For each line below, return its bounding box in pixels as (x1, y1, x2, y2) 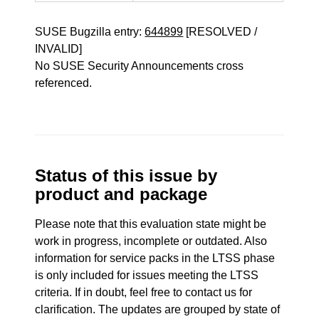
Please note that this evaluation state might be (35, 218, 267, 230)
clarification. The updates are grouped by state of (35, 303, 281, 315)
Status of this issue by (35, 166, 218, 185)
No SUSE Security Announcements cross (35, 60, 244, 72)
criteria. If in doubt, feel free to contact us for (35, 286, 253, 298)
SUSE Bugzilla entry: (35, 26, 145, 38)
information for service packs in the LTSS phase (35, 252, 276, 264)
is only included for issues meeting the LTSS (35, 269, 259, 281)
